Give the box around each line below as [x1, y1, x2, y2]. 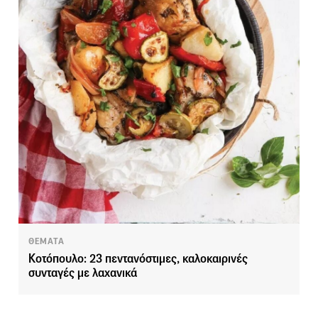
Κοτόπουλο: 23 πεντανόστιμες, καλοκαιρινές [28, 251, 248, 267]
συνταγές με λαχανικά [28, 265, 137, 281]
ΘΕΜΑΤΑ [28, 236, 65, 248]
